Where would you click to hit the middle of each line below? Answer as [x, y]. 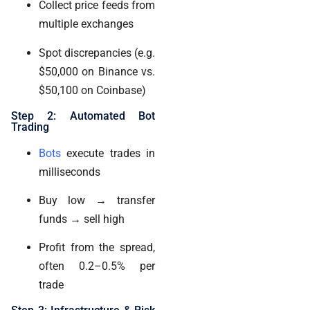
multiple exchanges [86, 24]
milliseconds [70, 172]
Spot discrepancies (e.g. [97, 53]
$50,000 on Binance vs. [97, 71]
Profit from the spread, [97, 248]
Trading [30, 127]
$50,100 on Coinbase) [92, 90]
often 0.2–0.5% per [97, 266]
